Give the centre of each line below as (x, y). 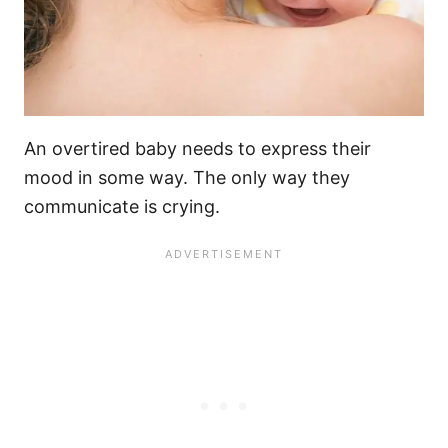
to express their (302, 148)
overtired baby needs (142, 148)
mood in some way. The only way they (187, 177)
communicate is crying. (122, 206)
